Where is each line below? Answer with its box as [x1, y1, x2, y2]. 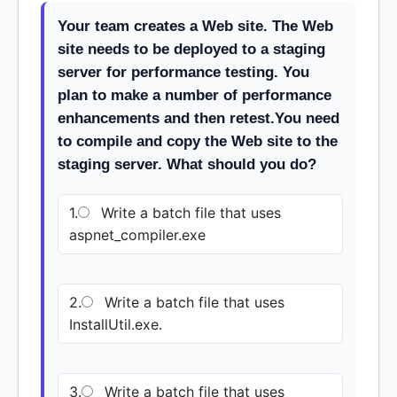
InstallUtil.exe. [69, 315, 162, 333]
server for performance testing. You [58, 64, 309, 81]
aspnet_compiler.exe [69, 226, 206, 244]
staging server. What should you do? [58, 156, 316, 173]
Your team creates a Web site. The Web [58, 18, 333, 35]
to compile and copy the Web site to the [58, 133, 338, 150]
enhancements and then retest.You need [58, 110, 339, 127]
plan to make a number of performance [58, 87, 331, 104]
